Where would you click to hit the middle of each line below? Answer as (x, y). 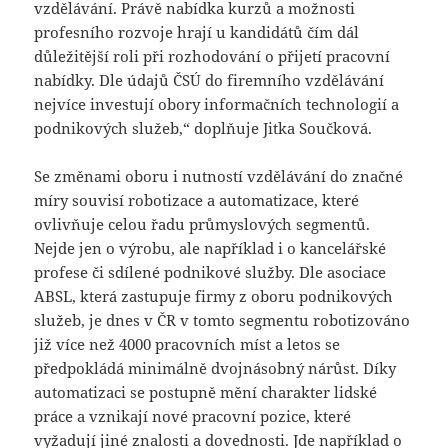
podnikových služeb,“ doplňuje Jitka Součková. (203, 127)
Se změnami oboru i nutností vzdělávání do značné (219, 175)
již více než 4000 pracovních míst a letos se (187, 343)
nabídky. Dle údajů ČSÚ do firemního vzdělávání (209, 79)
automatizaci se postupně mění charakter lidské (206, 391)
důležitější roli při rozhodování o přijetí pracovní (212, 55)
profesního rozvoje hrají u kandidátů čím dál (197, 31)
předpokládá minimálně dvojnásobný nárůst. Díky (215, 367)
